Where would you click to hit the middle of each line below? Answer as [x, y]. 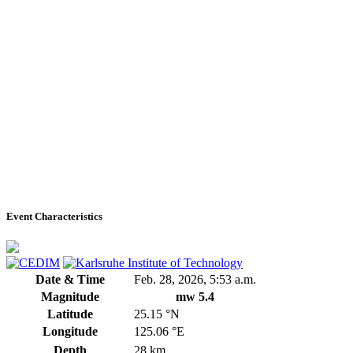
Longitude [70, 332]
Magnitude [70, 297]
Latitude [70, 314]
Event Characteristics [54, 217]
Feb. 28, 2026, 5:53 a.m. [195, 280]
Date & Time [70, 280]
